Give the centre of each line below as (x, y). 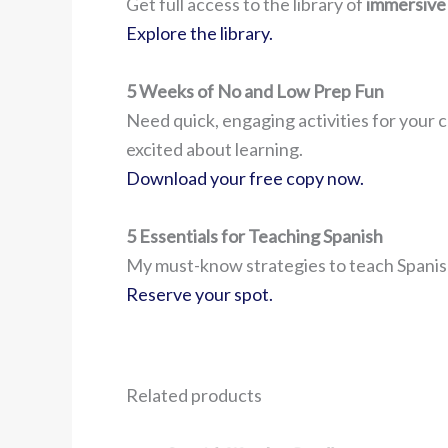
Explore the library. (199, 32)
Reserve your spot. (199, 293)
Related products (194, 394)
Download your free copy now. (245, 177)
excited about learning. (214, 148)
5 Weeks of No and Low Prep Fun (255, 90)
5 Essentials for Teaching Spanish (254, 235)
